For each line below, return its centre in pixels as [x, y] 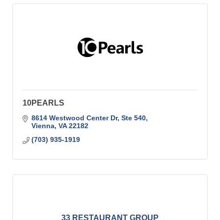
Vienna [43, 126]
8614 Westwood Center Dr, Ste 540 [88, 118]
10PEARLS [43, 103]
